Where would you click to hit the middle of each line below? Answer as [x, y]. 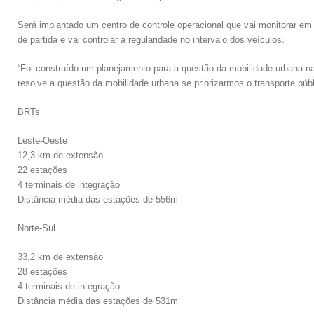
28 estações [42, 272]
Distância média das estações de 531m [98, 301]
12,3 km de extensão [60, 155]
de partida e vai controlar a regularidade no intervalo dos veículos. [151, 40]
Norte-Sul [36, 228]
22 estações [42, 170]
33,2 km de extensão [60, 257]
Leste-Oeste [42, 141]
